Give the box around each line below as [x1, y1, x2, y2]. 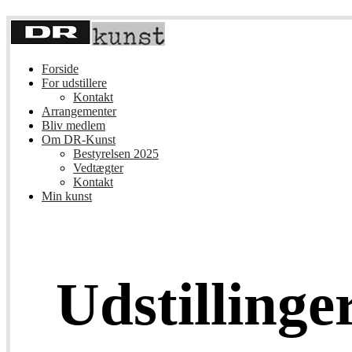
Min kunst [42, 189, 92, 203]
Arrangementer [42, 104, 116, 118]
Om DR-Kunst [42, 133, 115, 146]
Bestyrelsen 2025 [73, 147, 159, 160]
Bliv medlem [42, 119, 105, 132]
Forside [42, 62, 79, 75]
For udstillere [42, 76, 107, 90]
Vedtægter [73, 161, 123, 174]
